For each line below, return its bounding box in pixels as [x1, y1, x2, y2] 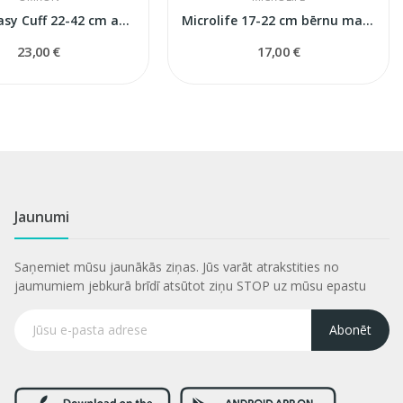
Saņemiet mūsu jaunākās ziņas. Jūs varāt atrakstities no [13, 257, 339, 275]
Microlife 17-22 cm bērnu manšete [363, 11, 374, 29]
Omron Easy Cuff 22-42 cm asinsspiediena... [119, 11, 130, 29]
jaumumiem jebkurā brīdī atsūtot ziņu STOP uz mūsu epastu [13, 276, 366, 294]
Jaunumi [13, 206, 69, 227]
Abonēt [328, 321, 372, 339]
